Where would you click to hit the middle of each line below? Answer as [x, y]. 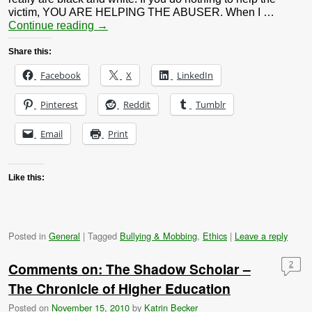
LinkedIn [195, 76]
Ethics [215, 236]
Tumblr [211, 105]
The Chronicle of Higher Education [119, 289]
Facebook [61, 76]
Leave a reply [261, 236]
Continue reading [53, 26]
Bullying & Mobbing [158, 236]
